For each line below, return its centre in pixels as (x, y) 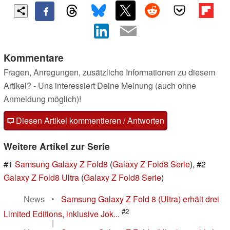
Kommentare (34, 57)
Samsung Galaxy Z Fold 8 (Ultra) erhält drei (140, 199)
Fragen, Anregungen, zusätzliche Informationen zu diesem (109, 72)
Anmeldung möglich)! (42, 99)
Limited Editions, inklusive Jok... (62, 214)
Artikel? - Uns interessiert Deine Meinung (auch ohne (100, 85)
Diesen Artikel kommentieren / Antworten (89, 120)
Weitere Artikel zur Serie (57, 146)
